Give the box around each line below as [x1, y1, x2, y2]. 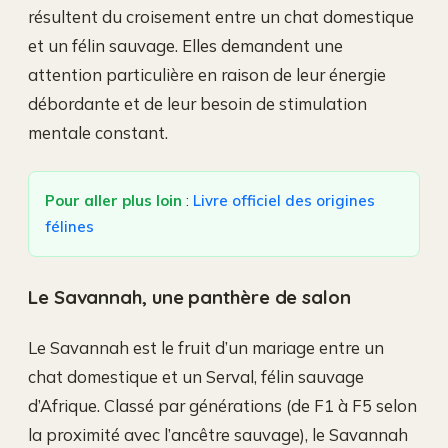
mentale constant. [28, 122, 168, 144]
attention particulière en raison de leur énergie [28, 64, 386, 86]
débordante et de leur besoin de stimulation [28, 93, 367, 115]
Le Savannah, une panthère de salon [28, 285, 351, 310]
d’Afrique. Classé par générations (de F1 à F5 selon [28, 395, 417, 417]
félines [45, 217, 94, 237]
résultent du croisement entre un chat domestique [28, 6, 414, 28]
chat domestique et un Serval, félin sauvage [28, 366, 364, 388]
